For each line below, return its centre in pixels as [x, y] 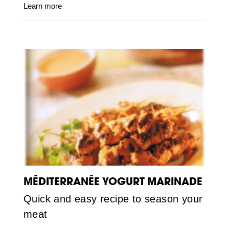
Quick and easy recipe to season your [113, 199]
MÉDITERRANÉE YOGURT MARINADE [113, 182]
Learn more [42, 6]
